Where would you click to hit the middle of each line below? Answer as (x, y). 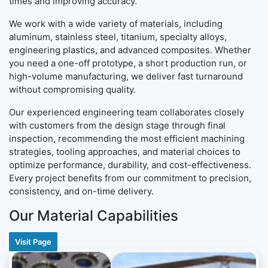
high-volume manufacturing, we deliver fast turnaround (126, 77)
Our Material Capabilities (94, 216)
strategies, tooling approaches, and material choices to (125, 152)
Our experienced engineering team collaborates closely (127, 112)
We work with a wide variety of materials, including (116, 24)
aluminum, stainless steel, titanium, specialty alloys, (118, 37)
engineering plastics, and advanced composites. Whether (130, 50)
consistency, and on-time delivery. (81, 191)
